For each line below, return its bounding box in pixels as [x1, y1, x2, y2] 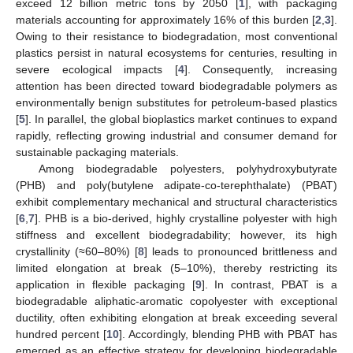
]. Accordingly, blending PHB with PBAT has [118, 327, 337, 340]
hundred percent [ [16, 327, 106, 340]
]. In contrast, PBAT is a [201, 277, 338, 291]
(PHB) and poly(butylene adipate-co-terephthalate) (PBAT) [16, 178, 337, 191]
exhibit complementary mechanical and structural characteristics [16, 195, 337, 208]
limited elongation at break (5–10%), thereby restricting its [16, 261, 337, 274]
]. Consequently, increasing [184, 62, 338, 76]
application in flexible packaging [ [16, 277, 195, 291]
